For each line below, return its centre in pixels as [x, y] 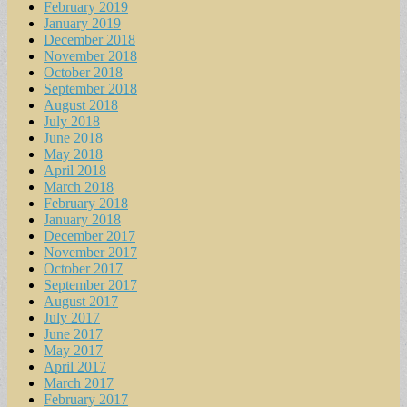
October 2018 [83, 72]
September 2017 [90, 284]
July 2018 [72, 121]
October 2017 [83, 268]
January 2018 [82, 219]
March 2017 [79, 382]
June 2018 [73, 137]
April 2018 [75, 170]
